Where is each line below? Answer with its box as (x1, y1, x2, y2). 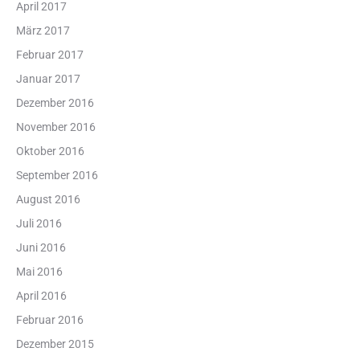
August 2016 (16, 193, 80, 207)
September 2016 (16, 169, 98, 182)
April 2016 (16, 289, 67, 303)
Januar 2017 (16, 72, 80, 86)
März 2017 (16, 24, 70, 38)
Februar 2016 (16, 313, 84, 327)
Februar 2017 (16, 48, 84, 62)
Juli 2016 (16, 217, 62, 231)
